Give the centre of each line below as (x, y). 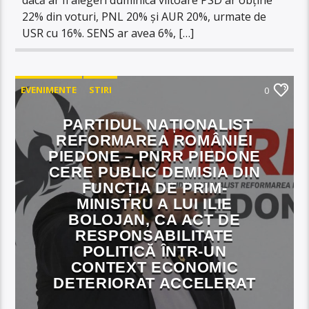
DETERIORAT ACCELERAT (154, 283)
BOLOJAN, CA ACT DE (154, 219)
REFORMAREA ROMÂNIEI (154, 140)
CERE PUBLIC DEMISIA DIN (154, 172)
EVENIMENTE (49, 89)
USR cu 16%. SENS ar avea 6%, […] (108, 33)
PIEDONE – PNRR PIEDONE (154, 156)
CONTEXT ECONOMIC (154, 267)
